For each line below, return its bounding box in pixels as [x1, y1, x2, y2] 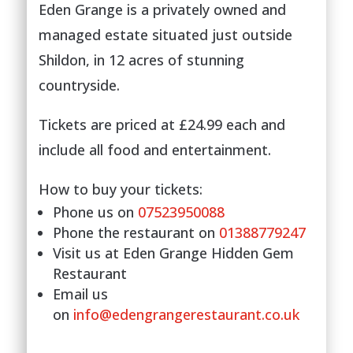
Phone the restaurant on [52, 223, 219, 242]
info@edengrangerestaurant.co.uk [72, 305, 299, 324]
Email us [52, 284, 108, 303]
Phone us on [52, 203, 138, 221]
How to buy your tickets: [38, 180, 203, 199]
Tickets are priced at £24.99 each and [38, 115, 285, 134]
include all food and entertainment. [38, 140, 271, 159]
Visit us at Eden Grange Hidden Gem [52, 243, 294, 262]
